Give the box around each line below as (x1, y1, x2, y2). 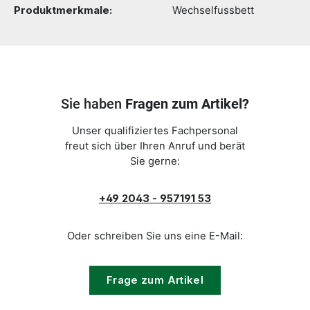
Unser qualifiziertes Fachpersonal (72, 125, 238, 137)
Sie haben (61, 95, 125, 112)
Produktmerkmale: (14, 4, 112, 17)
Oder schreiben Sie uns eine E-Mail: (67, 230, 243, 242)
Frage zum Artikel (106, 274, 204, 286)
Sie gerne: (130, 155, 180, 167)
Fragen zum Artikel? (125, 95, 249, 112)
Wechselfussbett (172, 4, 254, 17)
